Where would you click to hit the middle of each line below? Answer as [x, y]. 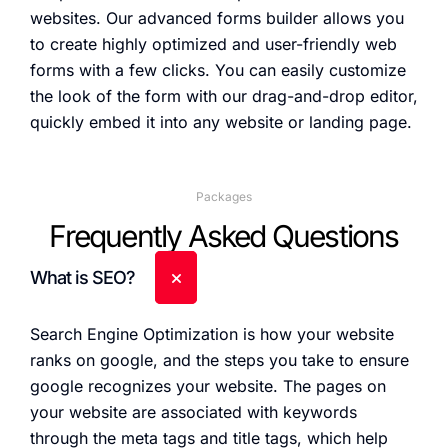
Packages [224, 197]
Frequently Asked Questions [224, 236]
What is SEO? [82, 278]
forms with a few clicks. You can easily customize [218, 69]
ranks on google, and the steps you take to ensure [219, 360]
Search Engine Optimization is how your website [212, 334]
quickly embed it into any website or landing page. [221, 121]
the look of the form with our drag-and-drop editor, [224, 95]
